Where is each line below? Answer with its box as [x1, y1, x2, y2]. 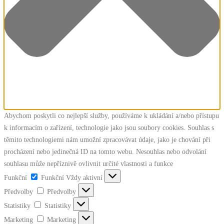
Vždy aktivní [66, 173, 104, 182]
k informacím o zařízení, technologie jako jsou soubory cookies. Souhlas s [4, 123, 214, 132]
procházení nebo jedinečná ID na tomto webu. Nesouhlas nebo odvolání [4, 147, 206, 156]
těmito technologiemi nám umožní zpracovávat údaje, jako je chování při [4, 135, 210, 144]
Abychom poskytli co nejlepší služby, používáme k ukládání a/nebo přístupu [4, 111, 219, 120]
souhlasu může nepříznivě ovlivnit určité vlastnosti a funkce [4, 159, 173, 168]
